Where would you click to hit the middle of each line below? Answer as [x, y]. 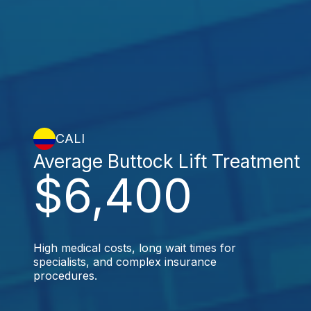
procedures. [65, 275]
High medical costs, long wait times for [135, 247]
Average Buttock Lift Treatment [167, 161]
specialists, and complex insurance [125, 261]
